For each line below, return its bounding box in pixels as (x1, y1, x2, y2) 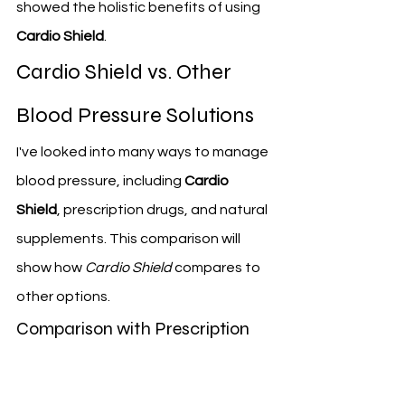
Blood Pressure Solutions (16, 102, 254, 129)
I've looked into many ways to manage (16, 145, 271, 160)
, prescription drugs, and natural (57, 202, 270, 218)
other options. (16, 289, 110, 305)
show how (16, 260, 85, 276)
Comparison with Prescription (16, 317, 253, 341)
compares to (172, 260, 263, 276)
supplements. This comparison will (16, 231, 243, 247)
